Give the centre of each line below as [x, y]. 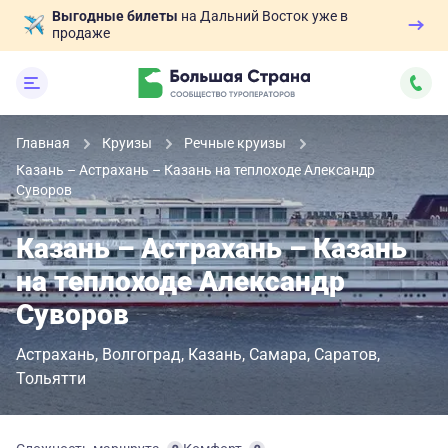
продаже [81, 33]
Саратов [345, 354]
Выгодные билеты [115, 16]
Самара [278, 354]
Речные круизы [236, 143]
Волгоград [141, 354]
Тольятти [51, 378]
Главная [44, 143]
